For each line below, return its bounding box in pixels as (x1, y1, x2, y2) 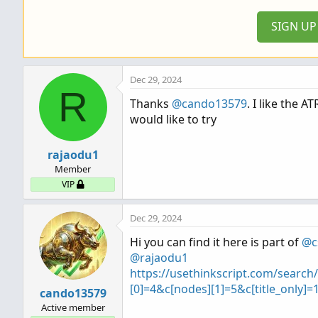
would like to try (130, 111, 216, 127)
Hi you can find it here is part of (130, 234, 302, 250)
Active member (40, 300, 105, 314)
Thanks (130, 95, 172, 111)
